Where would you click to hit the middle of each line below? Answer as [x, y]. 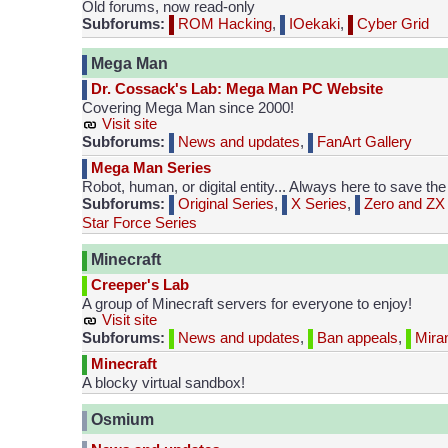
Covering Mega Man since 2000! [188, 108]
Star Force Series [139, 223]
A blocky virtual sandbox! [163, 383]
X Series [317, 204]
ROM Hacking [223, 24]
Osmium [120, 419]
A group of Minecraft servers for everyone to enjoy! [247, 304]
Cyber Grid [391, 24]
